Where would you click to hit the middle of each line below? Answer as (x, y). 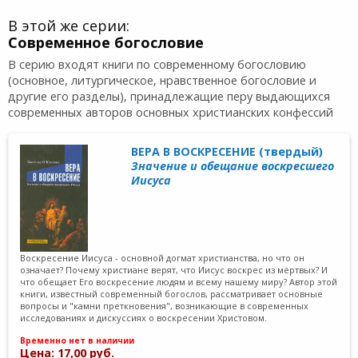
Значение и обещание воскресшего (233, 165)
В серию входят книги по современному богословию (157, 65)
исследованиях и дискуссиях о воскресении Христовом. (144, 317)
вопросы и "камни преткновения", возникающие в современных (165, 305)
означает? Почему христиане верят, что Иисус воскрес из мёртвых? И (174, 269)
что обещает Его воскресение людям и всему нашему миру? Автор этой (179, 281)
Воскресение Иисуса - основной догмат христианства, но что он (163, 257)
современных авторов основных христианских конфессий (171, 113)
